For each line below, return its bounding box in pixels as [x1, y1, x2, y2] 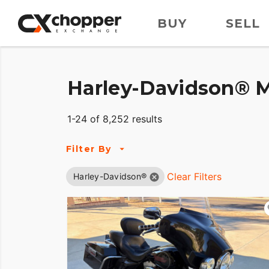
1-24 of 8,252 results [67, 113, 162, 125]
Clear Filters [167, 171, 222, 183]
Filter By [66, 143, 112, 154]
